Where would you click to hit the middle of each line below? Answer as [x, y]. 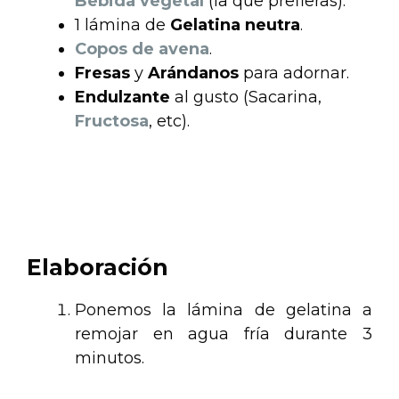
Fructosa [112, 121]
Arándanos [193, 73]
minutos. [110, 358]
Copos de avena [142, 49]
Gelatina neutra [235, 24]
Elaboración [98, 267]
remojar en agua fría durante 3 [224, 334]
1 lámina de [122, 24]
